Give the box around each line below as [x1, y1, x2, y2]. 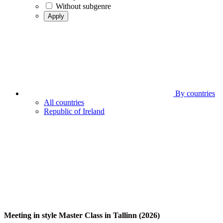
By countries [173, 89, 215, 98]
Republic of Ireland [44, 107, 105, 115]
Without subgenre [56, 2, 111, 10]
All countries [44, 98, 84, 107]
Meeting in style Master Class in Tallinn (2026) [4, 211, 160, 220]
